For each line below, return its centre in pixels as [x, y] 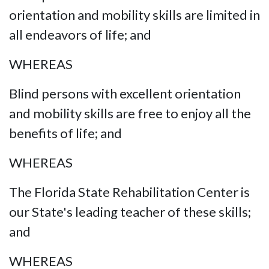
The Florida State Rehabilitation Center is [129, 192]
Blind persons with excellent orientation [125, 93]
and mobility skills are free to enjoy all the [130, 113]
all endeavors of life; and [80, 34]
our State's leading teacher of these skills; [130, 211]
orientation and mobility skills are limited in [134, 14]
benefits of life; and [65, 133]
